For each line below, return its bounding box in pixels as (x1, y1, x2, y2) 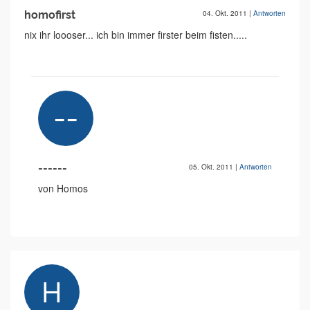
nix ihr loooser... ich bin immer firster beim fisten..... (24, 28, 247, 42)
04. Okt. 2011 (203, 8, 249, 19)
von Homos (38, 181, 88, 196)
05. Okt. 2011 (189, 162, 235, 172)
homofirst (24, 8, 75, 22)
